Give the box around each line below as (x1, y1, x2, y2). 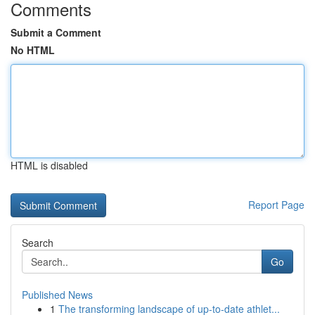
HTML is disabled (11, 158, 88, 172)
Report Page (248, 198, 304, 212)
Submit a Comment (11, 25, 101, 39)
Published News (22, 288, 93, 302)
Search (22, 236, 53, 250)
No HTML (11, 43, 55, 57)
